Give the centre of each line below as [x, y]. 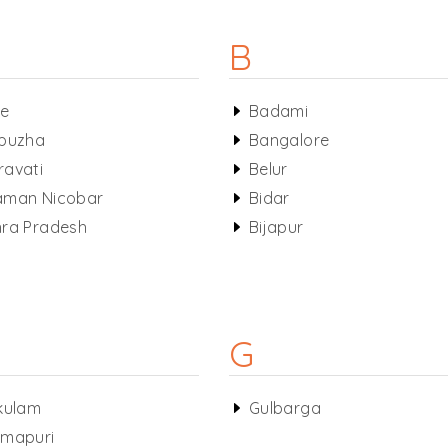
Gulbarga [284, 408]
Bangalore [289, 140]
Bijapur [276, 227]
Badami [278, 111]
